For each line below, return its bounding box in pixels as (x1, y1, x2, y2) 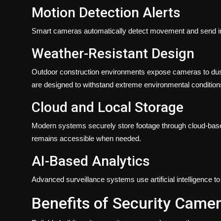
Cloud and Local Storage (32, 99, 184, 115)
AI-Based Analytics (32, 152, 150, 169)
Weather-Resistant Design (32, 45, 194, 62)
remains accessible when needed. (32, 134, 141, 143)
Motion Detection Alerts (32, 4, 181, 21)
